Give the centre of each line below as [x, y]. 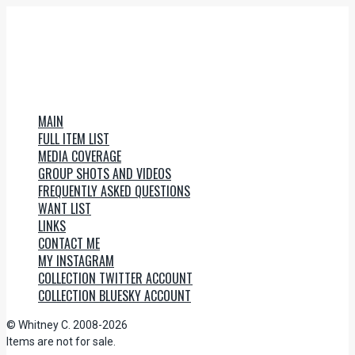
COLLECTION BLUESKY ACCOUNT [115, 296]
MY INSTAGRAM [76, 261]
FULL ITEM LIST [74, 139]
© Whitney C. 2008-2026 [67, 325]
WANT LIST [65, 208]
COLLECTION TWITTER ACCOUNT [115, 278]
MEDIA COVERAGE [80, 156]
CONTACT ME [69, 243]
